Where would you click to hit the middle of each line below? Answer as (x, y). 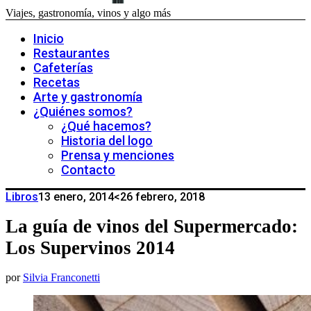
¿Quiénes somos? (83, 111)
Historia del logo (107, 141)
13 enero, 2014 (76, 197)
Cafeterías (63, 68)
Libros (22, 197)
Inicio (49, 39)
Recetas (57, 82)
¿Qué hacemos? (106, 126)
